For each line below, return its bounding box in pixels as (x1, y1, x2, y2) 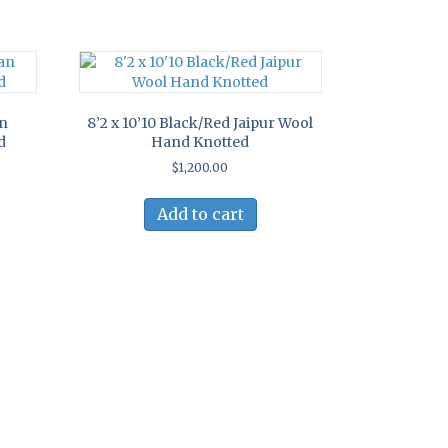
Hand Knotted (151, 133, 250, 152)
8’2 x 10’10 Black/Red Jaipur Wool (87, 114, 314, 133)
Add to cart (156, 204, 244, 225)
